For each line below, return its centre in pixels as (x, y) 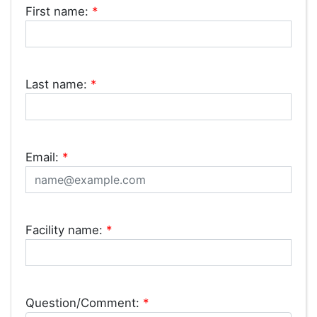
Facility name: (66, 230)
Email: (44, 157)
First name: (59, 11)
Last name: (58, 84)
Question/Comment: (84, 302)
